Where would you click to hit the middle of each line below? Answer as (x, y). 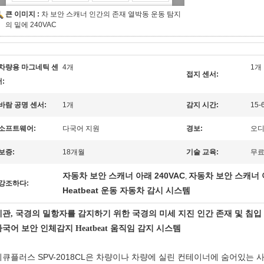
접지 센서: (202, 74)
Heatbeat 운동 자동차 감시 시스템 (126, 190)
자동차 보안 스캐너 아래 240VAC (124, 176)
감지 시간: (202, 105)
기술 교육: (202, 152)
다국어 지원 (81, 128)
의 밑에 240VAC (31, 25)
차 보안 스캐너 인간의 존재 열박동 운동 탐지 (111, 14)
